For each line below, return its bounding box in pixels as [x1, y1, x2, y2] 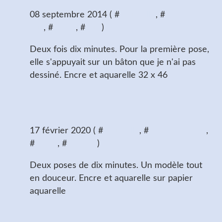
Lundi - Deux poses [30, 95, 182, 111]
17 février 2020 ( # [30, 126, 103, 135]
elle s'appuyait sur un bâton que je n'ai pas [30, 58, 196, 67]
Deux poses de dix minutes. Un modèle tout [30, 161, 202, 170]
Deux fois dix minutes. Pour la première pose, [30, 45, 209, 55]
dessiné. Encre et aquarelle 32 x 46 [30, 71, 167, 80]
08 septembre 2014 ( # [30, 10, 119, 20]
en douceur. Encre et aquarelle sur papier [30, 173, 193, 183]
